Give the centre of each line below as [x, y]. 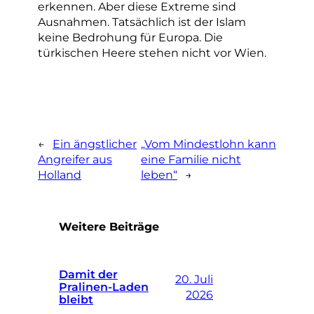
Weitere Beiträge [109, 227]
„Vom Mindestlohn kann [208, 143]
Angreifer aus [75, 159]
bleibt [76, 300]
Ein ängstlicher [95, 143]
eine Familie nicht [191, 159]
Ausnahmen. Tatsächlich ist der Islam [142, 21]
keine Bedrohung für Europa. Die [130, 37]
